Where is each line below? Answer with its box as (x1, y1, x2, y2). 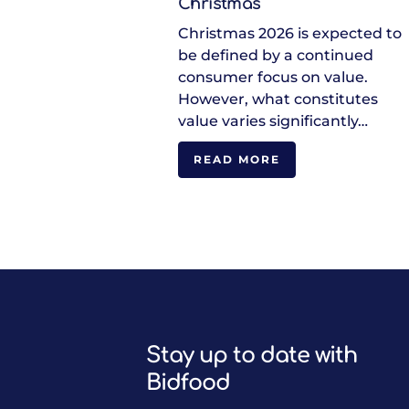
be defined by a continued (178, 47, 373, 64)
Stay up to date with (146, 343, 357, 368)
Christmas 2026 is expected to (178, 25, 402, 42)
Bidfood (146, 371, 230, 395)
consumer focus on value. (178, 68, 368, 86)
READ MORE (194, 152, 280, 166)
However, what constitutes (178, 90, 378, 108)
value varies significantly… (178, 112, 368, 130)
